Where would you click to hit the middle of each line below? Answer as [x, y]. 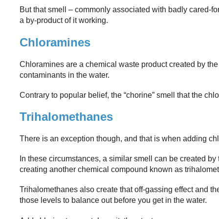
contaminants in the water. [65, 75]
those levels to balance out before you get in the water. [113, 200]
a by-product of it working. [64, 21]
